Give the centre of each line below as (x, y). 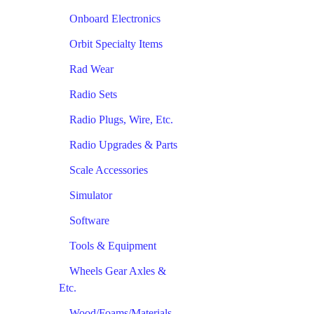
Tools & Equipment (113, 245)
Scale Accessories (109, 170)
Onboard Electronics (115, 18)
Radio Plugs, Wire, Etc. (121, 119)
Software (89, 220)
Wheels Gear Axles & (118, 271)
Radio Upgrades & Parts (123, 144)
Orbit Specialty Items (116, 43)
